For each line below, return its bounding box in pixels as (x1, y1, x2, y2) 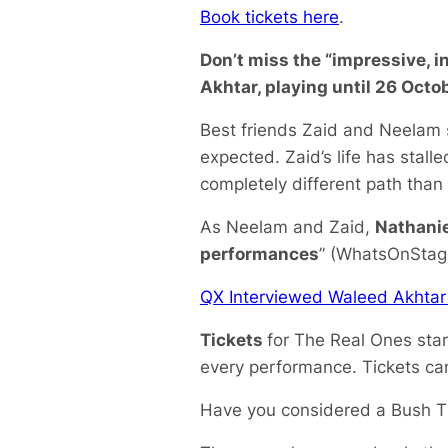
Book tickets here (200, 6, 339, 28)
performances (200, 243, 319, 265)
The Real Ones (294, 329, 417, 351)
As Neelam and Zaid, (200, 216, 375, 238)
